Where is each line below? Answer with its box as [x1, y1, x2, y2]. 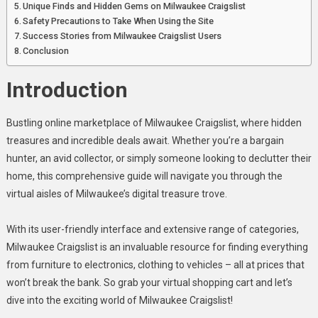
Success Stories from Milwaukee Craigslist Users [23, 30, 222, 41]
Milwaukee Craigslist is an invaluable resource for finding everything [6, 241, 308, 253]
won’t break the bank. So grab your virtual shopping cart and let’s [6, 276, 292, 288]
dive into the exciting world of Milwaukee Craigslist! [6, 294, 233, 306]
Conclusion [23, 45, 70, 56]
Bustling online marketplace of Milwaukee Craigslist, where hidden [6, 116, 302, 128]
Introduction [6, 77, 128, 102]
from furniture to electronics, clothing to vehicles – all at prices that [6, 258, 305, 270]
